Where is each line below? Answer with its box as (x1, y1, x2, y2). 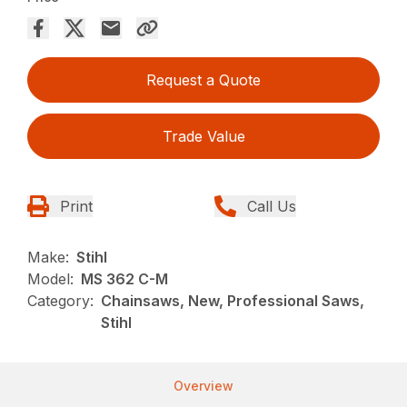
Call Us (247, 196, 296, 215)
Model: (27, 269, 74, 288)
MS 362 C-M (81, 269, 169, 288)
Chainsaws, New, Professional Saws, (101, 291, 365, 310)
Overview (174, 377, 233, 393)
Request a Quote (146, 70, 261, 89)
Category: (27, 291, 94, 310)
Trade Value (162, 126, 245, 145)
